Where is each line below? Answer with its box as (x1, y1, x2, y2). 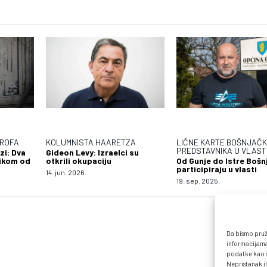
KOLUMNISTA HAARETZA (45, 137, 136, 148)
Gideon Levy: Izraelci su (45, 147, 139, 158)
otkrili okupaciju (45, 156, 111, 166)
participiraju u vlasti (176, 164, 257, 175)
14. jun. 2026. (45, 168, 86, 177)
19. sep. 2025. (176, 176, 220, 185)
